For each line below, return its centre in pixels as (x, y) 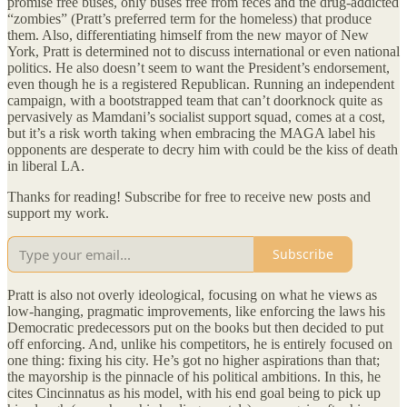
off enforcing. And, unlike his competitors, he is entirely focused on (200, 343)
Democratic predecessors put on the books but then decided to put (195, 327)
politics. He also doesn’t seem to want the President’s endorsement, (199, 67)
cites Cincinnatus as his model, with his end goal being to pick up (194, 392)
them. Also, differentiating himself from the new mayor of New (188, 35)
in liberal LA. (46, 165)
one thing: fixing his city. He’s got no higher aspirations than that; (194, 360)
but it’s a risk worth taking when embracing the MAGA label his (191, 133)
